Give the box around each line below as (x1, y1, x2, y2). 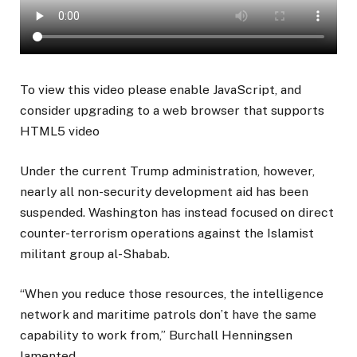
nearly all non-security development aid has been (20, 184, 308, 200)
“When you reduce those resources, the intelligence (20, 286, 324, 302)
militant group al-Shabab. (20, 246, 170, 262)
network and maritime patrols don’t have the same (20, 307, 316, 323)
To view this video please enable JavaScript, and (20, 81, 301, 97)
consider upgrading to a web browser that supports (20, 102, 324, 118)
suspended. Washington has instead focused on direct (20, 205, 334, 221)
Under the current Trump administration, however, (20, 163, 315, 179)
